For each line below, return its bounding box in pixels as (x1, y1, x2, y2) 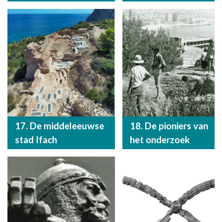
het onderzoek (129, 134, 190, 145)
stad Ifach (15, 134, 57, 145)
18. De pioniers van (129, 120, 208, 131)
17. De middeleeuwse (15, 120, 104, 131)
